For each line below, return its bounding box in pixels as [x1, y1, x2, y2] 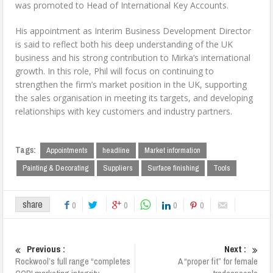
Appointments [46, 145, 88, 156]
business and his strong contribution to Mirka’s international [15, 52, 251, 64]
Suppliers [103, 163, 133, 174]
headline [102, 145, 130, 156]
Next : [224, 243, 246, 256]
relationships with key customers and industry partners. [15, 105, 233, 118]
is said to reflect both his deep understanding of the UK [15, 38, 233, 51]
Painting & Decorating [23, 163, 89, 174]
